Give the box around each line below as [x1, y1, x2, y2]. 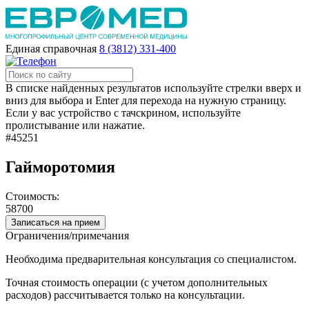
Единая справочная [6, 43, 97, 54]
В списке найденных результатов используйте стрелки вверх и [6, 82, 301, 94]
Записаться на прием [11, 217, 100, 228]
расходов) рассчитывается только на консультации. [6, 288, 245, 301]
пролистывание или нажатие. [6, 119, 145, 131]
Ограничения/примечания [6, 229, 129, 241]
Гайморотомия [6, 157, 115, 176]
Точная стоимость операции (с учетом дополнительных [6, 276, 268, 288]
